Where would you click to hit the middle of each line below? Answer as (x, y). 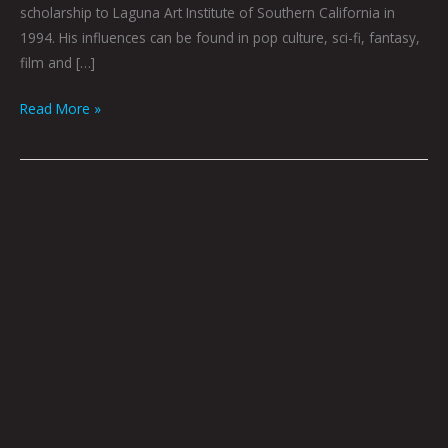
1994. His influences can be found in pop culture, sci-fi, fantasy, (220, 38)
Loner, (39, 206)
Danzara (46, 306)
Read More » (60, 108)
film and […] (57, 63)
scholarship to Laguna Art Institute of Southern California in (207, 13)
